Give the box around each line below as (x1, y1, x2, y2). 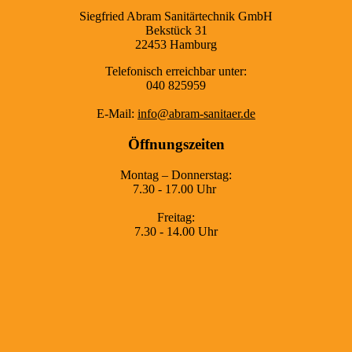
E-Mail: (97, 107, 137, 121)
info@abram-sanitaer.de (137, 107, 255, 121)
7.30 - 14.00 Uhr (134, 224, 218, 238)
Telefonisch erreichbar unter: (105, 64, 247, 79)
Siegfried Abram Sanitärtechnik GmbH (79, 9, 273, 24)
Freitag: (157, 210, 195, 224)
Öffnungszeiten (127, 135, 225, 152)
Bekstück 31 (145, 24, 207, 38)
